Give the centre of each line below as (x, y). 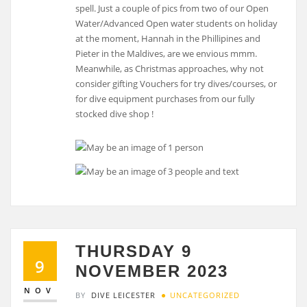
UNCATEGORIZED (205, 295)
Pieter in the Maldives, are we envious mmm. (167, 53)
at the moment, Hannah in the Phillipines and (168, 38)
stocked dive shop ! (115, 113)
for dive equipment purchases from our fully (165, 98)
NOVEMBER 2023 (152, 271)
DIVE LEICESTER (124, 295)
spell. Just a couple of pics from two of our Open (172, 8)
